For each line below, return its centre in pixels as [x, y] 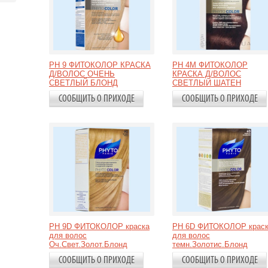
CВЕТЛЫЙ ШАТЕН [207, 83]
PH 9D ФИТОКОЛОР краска [99, 226]
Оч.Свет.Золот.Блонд [88, 244]
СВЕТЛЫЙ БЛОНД [83, 83]
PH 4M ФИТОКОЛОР [210, 65]
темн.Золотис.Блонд [210, 244]
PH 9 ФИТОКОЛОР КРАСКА [100, 65]
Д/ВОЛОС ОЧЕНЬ [82, 74]
